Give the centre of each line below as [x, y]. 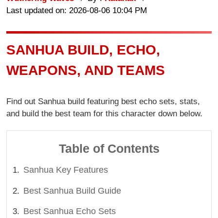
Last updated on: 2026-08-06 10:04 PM [77, 10]
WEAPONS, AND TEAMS [86, 70]
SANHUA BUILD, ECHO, [83, 50]
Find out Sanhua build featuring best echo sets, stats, [103, 102]
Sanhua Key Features [66, 170]
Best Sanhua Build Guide [73, 191]
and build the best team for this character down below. [105, 114]
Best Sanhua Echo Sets [70, 211]
